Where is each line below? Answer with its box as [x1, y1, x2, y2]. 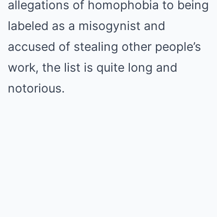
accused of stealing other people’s [8, 39, 201, 54]
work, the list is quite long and [8, 60, 177, 75]
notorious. [8, 80, 65, 95]
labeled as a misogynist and [8, 18, 165, 33]
